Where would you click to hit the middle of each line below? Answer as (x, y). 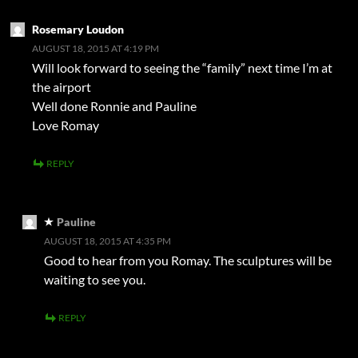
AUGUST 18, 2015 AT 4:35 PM (107, 241)
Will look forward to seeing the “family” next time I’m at (182, 68)
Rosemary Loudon (78, 30)
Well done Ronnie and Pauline (114, 106)
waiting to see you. (95, 280)
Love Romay (66, 125)
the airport (62, 87)
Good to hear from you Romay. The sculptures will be (188, 261)
